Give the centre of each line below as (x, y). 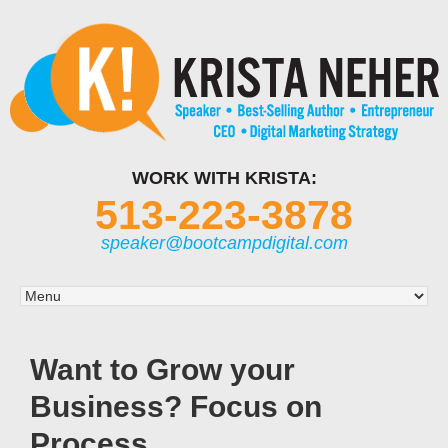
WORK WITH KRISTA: (224, 178)
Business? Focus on (176, 406)
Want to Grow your (162, 369)
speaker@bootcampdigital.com (224, 243)
